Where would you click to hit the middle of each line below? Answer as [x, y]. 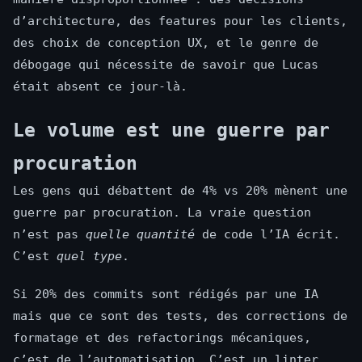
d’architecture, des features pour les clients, [180, 21]
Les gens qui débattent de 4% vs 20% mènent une [180, 191]
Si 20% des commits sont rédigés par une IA [166, 295]
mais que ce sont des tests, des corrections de [180, 316]
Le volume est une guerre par [171, 130]
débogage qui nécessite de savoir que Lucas [166, 65]
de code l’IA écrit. [267, 235]
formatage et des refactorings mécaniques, [162, 338]
